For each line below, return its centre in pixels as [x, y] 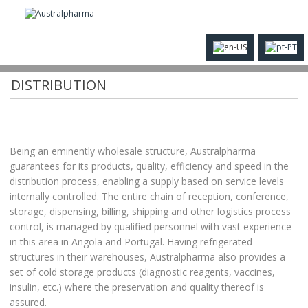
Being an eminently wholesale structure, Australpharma [132, 151]
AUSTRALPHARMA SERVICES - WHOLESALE [146, 64]
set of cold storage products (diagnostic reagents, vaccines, [142, 272]
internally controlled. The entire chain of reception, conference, [149, 196]
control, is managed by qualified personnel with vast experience [150, 227]
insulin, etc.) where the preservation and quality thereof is [136, 287]
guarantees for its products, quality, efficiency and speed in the [149, 166]
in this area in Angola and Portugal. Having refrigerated [131, 242]
